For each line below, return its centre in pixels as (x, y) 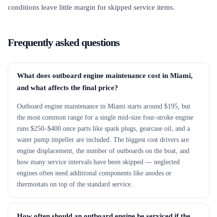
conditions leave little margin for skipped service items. (91, 7)
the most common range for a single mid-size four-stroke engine (105, 117)
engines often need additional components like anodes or (94, 173)
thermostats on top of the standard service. (75, 184)
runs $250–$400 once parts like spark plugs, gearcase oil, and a (103, 128)
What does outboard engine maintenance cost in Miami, (105, 75)
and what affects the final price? (68, 87)
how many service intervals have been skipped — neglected (98, 162)
